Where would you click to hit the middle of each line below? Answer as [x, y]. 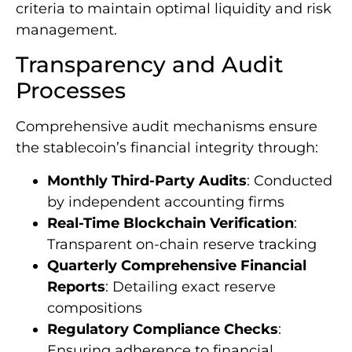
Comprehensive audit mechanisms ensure [167, 127]
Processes [71, 91]
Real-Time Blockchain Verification [170, 223]
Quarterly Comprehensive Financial [177, 265]
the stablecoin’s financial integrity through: [167, 148]
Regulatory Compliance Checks [163, 329]
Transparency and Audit [150, 65]
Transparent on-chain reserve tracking [182, 244]
